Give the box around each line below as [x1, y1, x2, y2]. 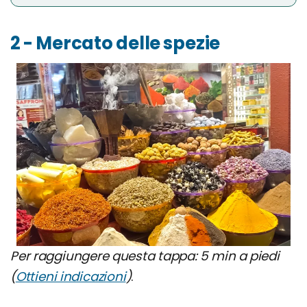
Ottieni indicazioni [15, 267, 126, 285]
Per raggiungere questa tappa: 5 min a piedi [10, 247, 280, 265]
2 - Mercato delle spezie [10, 30, 221, 56]
